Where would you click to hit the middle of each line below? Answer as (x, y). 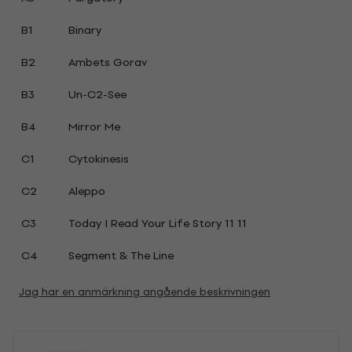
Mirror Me (94, 127)
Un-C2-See (97, 95)
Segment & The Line (121, 256)
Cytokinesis (98, 159)
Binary (84, 30)
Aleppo (86, 191)
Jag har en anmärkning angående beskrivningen (145, 292)
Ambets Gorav (107, 62)
